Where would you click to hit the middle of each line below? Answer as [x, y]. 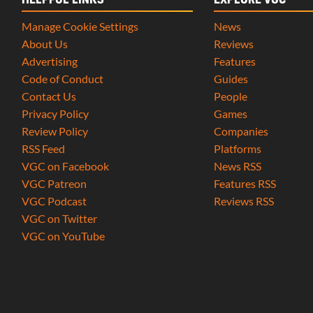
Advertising [50, 61]
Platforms [237, 149]
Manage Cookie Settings [80, 27]
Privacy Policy [56, 114]
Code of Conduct [63, 79]
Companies [241, 131]
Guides [231, 79]
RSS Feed [44, 149]
